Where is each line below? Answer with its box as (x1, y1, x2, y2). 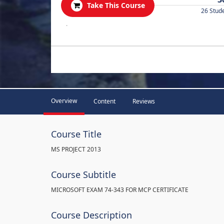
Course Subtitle (51, 168, 116, 180)
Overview (51, 96, 77, 105)
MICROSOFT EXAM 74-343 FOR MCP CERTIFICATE (51, 185, 188, 194)
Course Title (51, 128, 101, 140)
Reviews (132, 97, 155, 105)
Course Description (51, 209, 132, 221)
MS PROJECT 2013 (51, 145, 101, 153)
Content (93, 97, 115, 105)
